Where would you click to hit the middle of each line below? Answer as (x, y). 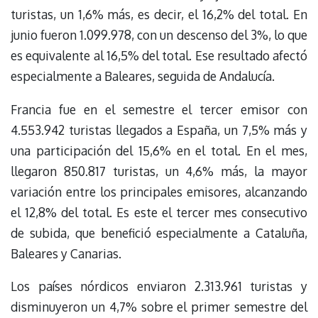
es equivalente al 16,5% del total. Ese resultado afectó (159, 56)
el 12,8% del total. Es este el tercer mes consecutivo (159, 212)
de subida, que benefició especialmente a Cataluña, (159, 232)
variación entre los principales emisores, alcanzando (159, 191)
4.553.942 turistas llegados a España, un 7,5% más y (159, 130)
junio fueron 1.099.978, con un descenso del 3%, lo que (159, 35)
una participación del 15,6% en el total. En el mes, (159, 150)
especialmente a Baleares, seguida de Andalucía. (143, 76)
